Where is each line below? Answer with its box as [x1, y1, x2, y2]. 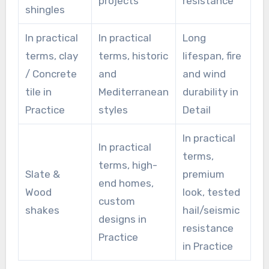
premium [182, 168, 225, 181]
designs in [98, 213, 147, 226]
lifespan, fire [182, 50, 241, 62]
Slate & [25, 168, 60, 181]
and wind [182, 68, 226, 80]
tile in [25, 86, 52, 98]
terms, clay [25, 50, 78, 62]
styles [98, 104, 128, 116]
